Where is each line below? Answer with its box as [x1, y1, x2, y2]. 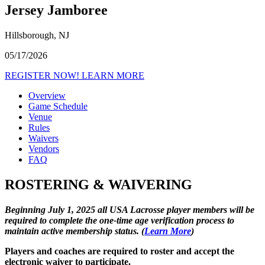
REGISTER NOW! [5, 70, 82, 80]
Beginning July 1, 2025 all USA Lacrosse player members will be [5, 204, 254, 215]
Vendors [28, 143, 59, 154]
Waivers [28, 132, 59, 143]
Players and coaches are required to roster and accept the [5, 245, 234, 256]
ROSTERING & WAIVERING [5, 176, 192, 192]
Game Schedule [28, 101, 88, 111]
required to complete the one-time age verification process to [5, 215, 234, 225]
